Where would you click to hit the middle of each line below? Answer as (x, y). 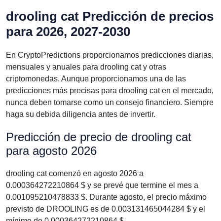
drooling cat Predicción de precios (110, 16)
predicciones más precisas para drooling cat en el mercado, (110, 91)
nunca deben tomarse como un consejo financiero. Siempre (110, 102)
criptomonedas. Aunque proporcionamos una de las (96, 79)
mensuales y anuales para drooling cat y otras (86, 67)
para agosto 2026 (51, 151)
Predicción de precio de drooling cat (99, 137)
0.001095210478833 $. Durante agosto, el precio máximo (106, 197)
